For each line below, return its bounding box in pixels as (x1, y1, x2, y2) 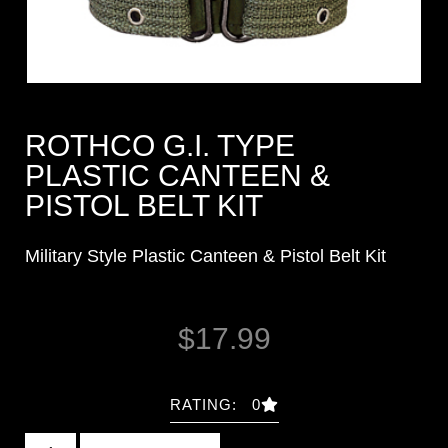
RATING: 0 (169, 396, 261, 414)
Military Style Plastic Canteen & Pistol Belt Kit (25, 246, 386, 267)
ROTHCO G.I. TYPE (25, 129, 295, 163)
